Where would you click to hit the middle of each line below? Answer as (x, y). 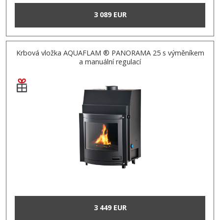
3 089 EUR (110, 15)
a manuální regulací (110, 61)
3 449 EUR (110, 208)
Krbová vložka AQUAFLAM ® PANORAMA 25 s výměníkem (110, 53)
